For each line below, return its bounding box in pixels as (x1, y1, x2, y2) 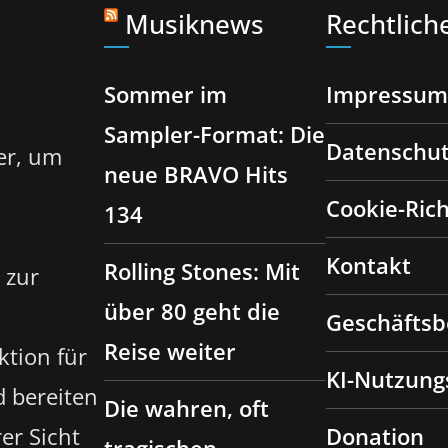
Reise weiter (104, 335, 236, 367)
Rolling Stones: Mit (104, 255, 300, 287)
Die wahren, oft (104, 392, 269, 424)
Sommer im (104, 78, 227, 110)
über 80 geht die (104, 295, 280, 327)
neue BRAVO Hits (104, 158, 288, 190)
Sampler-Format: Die (104, 118, 325, 150)
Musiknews (125, 6, 264, 42)
